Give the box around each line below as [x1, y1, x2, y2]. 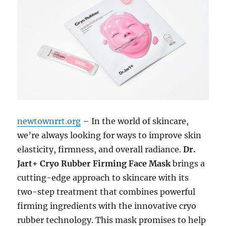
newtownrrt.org [17, 116, 81, 127]
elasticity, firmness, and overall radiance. [17, 144, 184, 155]
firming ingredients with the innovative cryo [17, 201, 197, 211]
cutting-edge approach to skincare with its [17, 173, 189, 183]
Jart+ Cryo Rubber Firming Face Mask [17, 158, 171, 169]
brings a [171, 158, 205, 169]
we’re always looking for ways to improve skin [17, 130, 202, 141]
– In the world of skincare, [81, 116, 189, 127]
